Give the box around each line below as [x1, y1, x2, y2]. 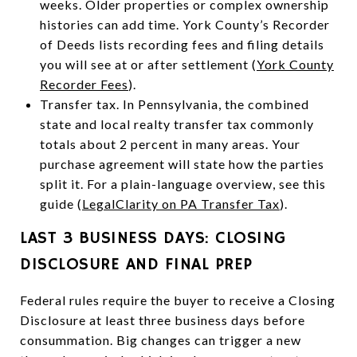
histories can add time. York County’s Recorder [39, 16, 330, 32]
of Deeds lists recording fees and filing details [39, 36, 324, 52]
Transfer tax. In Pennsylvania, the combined [39, 96, 309, 112]
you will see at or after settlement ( [39, 56, 257, 72]
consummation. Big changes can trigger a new [20, 331, 301, 347]
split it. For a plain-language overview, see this [39, 175, 326, 191]
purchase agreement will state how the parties [39, 155, 324, 171]
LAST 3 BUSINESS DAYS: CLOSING [20, 227, 286, 249]
